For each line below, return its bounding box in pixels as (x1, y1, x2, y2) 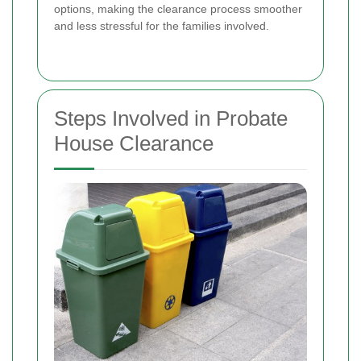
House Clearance (54, 131, 214, 156)
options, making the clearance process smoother (54, 2, 302, 15)
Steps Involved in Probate (54, 106, 288, 131)
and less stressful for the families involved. (54, 19, 269, 32)
